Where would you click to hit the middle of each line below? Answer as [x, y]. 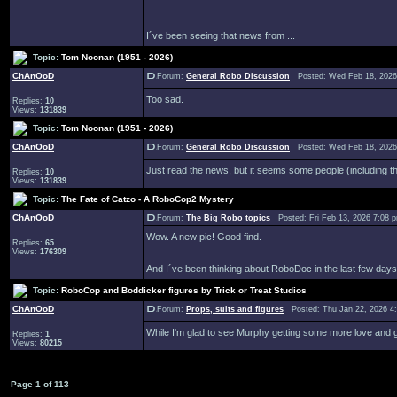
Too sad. [165, 99]
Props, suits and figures [235, 309]
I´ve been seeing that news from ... [221, 35]
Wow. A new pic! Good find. [204, 237]
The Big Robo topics [228, 218]
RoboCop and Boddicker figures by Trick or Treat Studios [184, 290]
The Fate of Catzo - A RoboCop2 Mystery [148, 198]
